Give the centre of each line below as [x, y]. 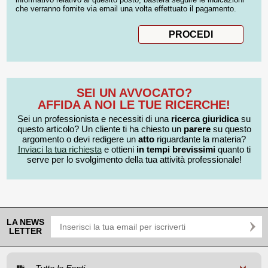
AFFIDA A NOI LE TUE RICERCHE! [134, 104]
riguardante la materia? [200, 139]
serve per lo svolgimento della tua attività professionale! [134, 159]
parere [197, 129]
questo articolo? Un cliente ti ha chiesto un [100, 129]
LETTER [25, 231]
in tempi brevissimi [176, 149]
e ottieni [119, 149]
